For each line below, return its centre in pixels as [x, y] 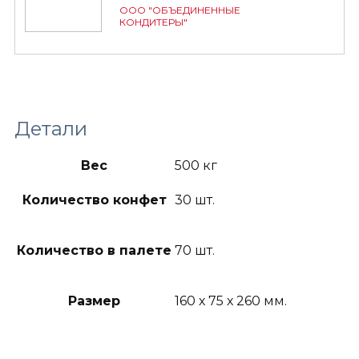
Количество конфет [94, 200]
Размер [94, 301]
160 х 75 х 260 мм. [231, 301]
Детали [51, 129]
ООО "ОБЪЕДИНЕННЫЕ [180, 10]
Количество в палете [94, 250]
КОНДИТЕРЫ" [153, 22]
